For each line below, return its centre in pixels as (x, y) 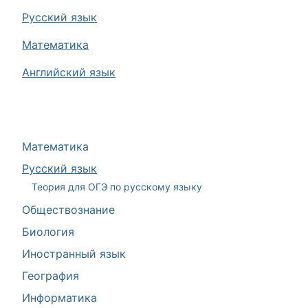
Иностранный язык (74, 254)
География (51, 276)
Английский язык (69, 72)
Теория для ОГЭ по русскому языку (117, 186)
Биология (48, 232)
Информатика (59, 298)
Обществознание (68, 210)
